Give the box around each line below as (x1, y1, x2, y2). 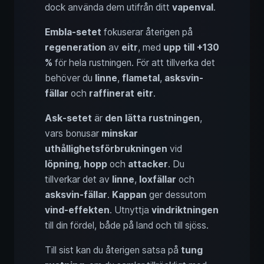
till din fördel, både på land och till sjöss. (45, 220, 209, 232)
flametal (122, 72, 160, 84)
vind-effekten (45, 204, 110, 216)
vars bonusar (45, 128, 101, 140)
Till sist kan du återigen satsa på (45, 245, 181, 256)
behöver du (45, 72, 95, 84)
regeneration (45, 42, 106, 54)
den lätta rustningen (105, 113, 200, 124)
